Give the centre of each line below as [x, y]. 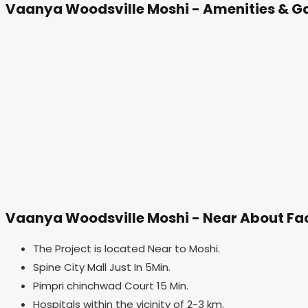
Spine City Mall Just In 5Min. [102, 267]
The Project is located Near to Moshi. [126, 248]
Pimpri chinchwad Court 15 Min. [112, 285]
